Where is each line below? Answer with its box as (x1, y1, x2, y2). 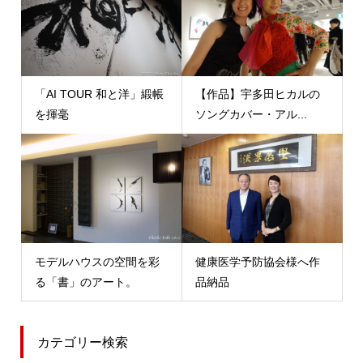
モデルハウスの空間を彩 (34, 254, 160, 268)
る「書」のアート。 (34, 275, 137, 288)
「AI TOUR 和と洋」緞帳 (34, 88, 164, 101)
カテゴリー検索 (36, 335, 128, 349)
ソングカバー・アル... (195, 108, 307, 122)
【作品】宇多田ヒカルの (195, 88, 320, 101)
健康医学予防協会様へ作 (195, 254, 320, 268)
